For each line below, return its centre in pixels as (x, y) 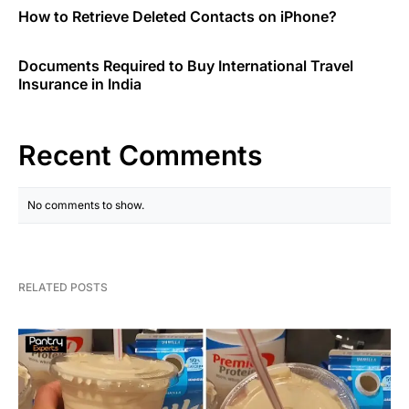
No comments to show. (86, 205)
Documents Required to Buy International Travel (186, 66)
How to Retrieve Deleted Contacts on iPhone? (178, 17)
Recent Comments (140, 156)
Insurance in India (80, 84)
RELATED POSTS (63, 288)
